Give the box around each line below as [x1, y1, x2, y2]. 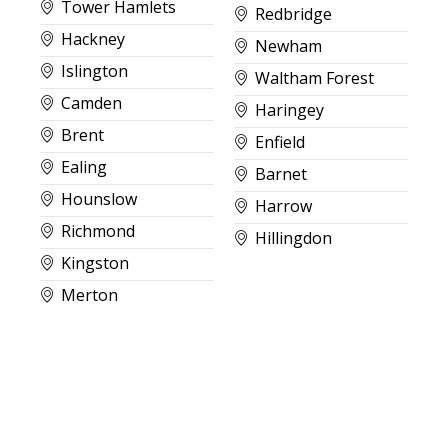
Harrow [255, 194, 312, 217]
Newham [255, 34, 322, 57]
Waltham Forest [255, 66, 374, 89]
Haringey [255, 98, 324, 121]
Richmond [61, 219, 135, 242]
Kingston [61, 251, 129, 274]
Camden [61, 91, 122, 114]
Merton [61, 283, 118, 306]
